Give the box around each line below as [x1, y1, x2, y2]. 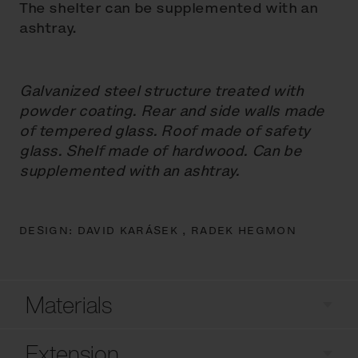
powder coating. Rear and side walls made [19, 101, 325, 121]
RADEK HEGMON [190, 224, 296, 238]
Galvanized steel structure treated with [19, 81, 304, 101]
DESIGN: [19, 224, 78, 238]
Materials [26, 288, 112, 322]
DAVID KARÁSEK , [77, 224, 191, 238]
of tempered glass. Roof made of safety [19, 121, 310, 141]
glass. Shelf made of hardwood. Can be [19, 141, 302, 161]
